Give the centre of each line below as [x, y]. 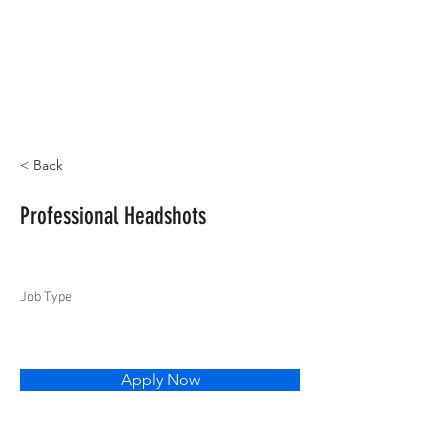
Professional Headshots [113, 216]
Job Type [46, 297]
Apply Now [160, 379]
